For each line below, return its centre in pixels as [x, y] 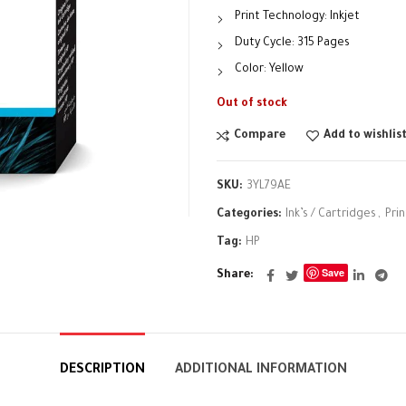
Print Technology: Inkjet [297, 17]
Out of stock [252, 104]
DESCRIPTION [102, 371]
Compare [260, 136]
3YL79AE [269, 187]
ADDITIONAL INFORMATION [261, 371]
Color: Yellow [269, 70]
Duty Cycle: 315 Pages [292, 43]
